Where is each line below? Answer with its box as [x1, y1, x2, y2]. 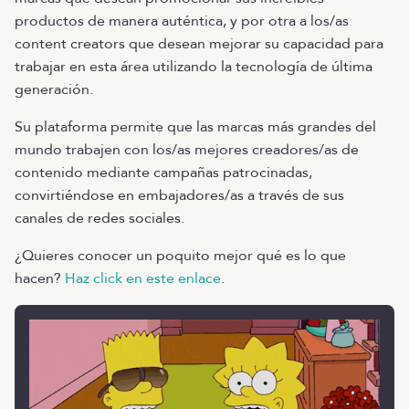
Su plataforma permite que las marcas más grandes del [15, 117, 376, 137]
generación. [15, 79, 93, 100]
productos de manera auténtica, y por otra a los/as [15, 11, 349, 31]
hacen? [15, 268, 65, 288]
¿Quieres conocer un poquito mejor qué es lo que [15, 246, 346, 266]
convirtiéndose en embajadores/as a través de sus [15, 185, 344, 205]
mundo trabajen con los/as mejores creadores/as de [15, 140, 359, 160]
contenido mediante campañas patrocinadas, [15, 163, 312, 183]
